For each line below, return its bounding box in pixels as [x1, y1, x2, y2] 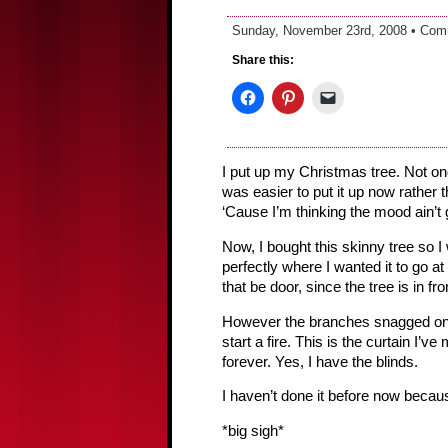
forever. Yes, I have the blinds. [222, 353, 418, 370]
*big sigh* [222, 422, 284, 439]
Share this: [232, 53, 294, 68]
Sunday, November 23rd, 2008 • [232, 23, 420, 38]
